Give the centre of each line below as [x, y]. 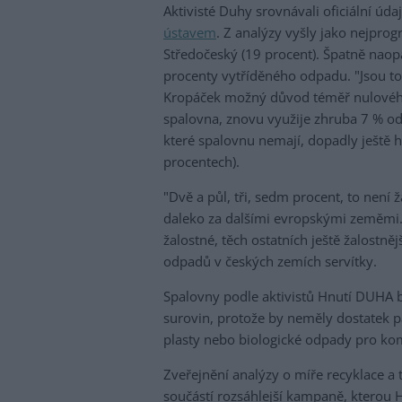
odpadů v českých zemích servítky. [270, 262]
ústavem [190, 33]
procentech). [201, 162]
